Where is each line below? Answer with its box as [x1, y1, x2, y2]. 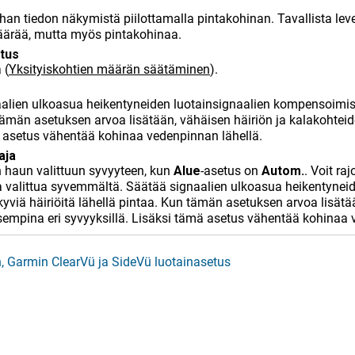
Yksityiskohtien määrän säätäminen [9, 62, 210, 77]
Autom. [261, 163, 304, 178]
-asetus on [200, 163, 261, 178]
